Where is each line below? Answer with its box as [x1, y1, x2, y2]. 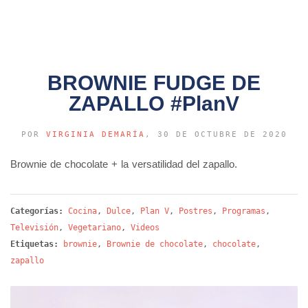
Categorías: [10, 206, 68, 216]
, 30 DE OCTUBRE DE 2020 [144, 129, 287, 139]
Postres [179, 206, 212, 216]
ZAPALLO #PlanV [69, 91, 239, 115]
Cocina [68, 206, 97, 216]
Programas [222, 206, 265, 216]
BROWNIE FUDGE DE [47, 71, 261, 94]
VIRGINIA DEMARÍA [45, 129, 145, 139]
